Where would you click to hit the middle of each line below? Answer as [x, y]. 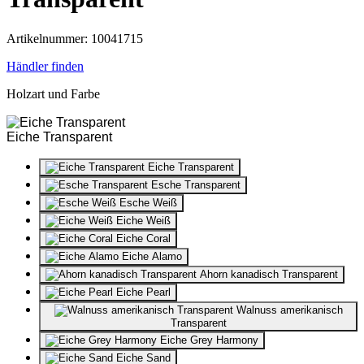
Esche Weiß [147, 202]
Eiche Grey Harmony [208, 340]
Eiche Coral [142, 238]
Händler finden [45, 66]
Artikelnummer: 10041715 [75, 38]
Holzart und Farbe [53, 93]
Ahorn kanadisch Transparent [267, 274]
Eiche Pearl [142, 292]
